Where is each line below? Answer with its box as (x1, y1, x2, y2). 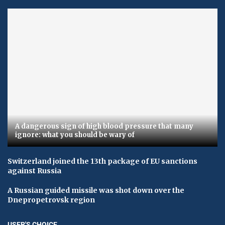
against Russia (8, 166, 61, 176)
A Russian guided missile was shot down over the (8, 186, 184, 195)
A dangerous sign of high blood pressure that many (15, 122, 193, 131)
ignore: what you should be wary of (15, 131, 135, 140)
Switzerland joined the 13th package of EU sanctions (8, 157, 197, 166)
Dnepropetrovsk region (8, 195, 95, 205)
